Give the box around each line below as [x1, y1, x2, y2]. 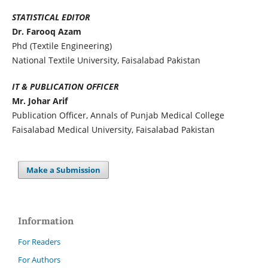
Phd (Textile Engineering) [11, 40, 112, 52]
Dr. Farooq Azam [11, 26, 81, 38]
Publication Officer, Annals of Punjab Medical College [11, 109, 224, 121]
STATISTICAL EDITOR [11, 11, 90, 23]
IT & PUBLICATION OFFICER [11, 81, 119, 93]
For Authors [18, 254, 60, 266]
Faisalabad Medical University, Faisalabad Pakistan [11, 124, 215, 136]
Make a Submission [26, 165, 101, 176]
